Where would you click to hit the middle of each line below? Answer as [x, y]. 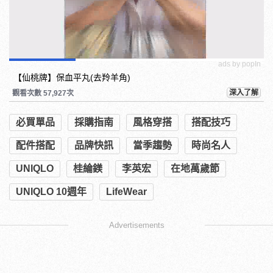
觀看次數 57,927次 [43, 93]
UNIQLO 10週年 [51, 191]
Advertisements [136, 225]
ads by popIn [239, 64]
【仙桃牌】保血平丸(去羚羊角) [72, 77]
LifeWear [126, 191]
